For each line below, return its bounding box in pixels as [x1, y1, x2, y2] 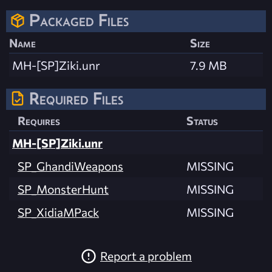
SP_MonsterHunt [18, 181, 109, 196]
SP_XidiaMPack [18, 204, 99, 219]
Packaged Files [29, 10, 129, 30]
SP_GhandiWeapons [18, 158, 123, 173]
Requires [18, 112, 60, 127]
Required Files [29, 88, 123, 108]
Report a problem [100, 248, 192, 263]
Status [186, 112, 218, 127]
